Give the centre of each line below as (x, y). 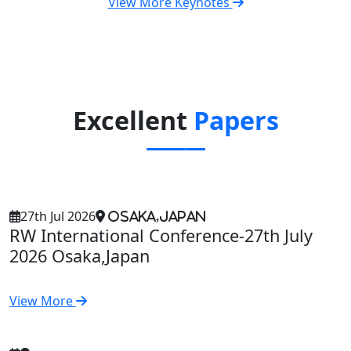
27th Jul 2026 (58, 216)
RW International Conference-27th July (161, 235)
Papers (236, 120)
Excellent (133, 120)
